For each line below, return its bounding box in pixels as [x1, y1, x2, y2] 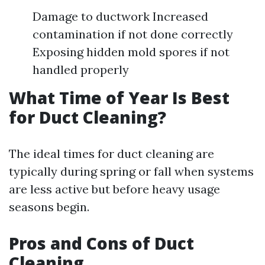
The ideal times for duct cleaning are [9, 146, 214, 161]
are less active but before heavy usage [9, 182, 220, 196]
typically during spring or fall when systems [9, 164, 254, 179]
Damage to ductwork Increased [33, 9, 208, 24]
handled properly [33, 62, 129, 77]
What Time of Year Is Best [9, 86, 230, 109]
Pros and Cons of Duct [9, 232, 194, 254]
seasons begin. [9, 199, 89, 214]
